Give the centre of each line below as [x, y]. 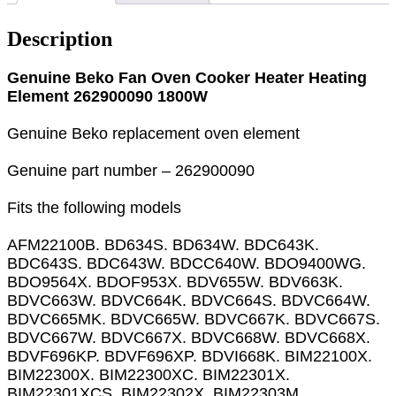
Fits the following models [94, 207]
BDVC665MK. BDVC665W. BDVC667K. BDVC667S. [194, 319]
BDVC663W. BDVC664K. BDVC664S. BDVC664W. [189, 300]
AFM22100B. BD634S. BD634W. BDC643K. [163, 244]
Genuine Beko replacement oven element [153, 133]
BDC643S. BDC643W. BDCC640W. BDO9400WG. [187, 263]
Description [60, 38]
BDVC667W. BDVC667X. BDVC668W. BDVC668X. [189, 337]
